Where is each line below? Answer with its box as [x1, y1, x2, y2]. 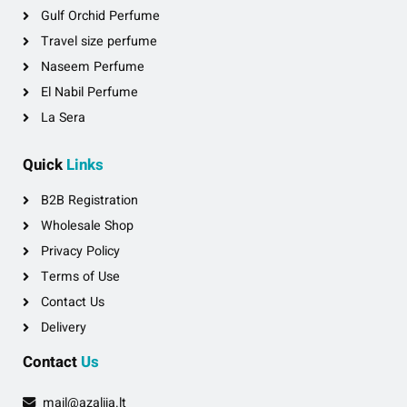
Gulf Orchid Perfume [41, 6, 160, 26]
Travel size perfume [41, 32, 157, 52]
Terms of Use [41, 266, 120, 286]
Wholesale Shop [41, 215, 134, 235]
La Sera [41, 108, 85, 128]
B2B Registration [41, 190, 138, 210]
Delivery [41, 317, 86, 337]
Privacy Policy [41, 241, 120, 261]
